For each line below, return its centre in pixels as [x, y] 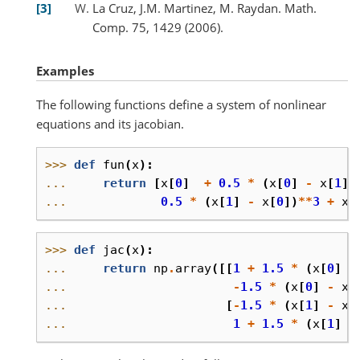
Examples [65, 70]
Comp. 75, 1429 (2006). [158, 27]
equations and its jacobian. [110, 124]
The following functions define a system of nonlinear [181, 104]
